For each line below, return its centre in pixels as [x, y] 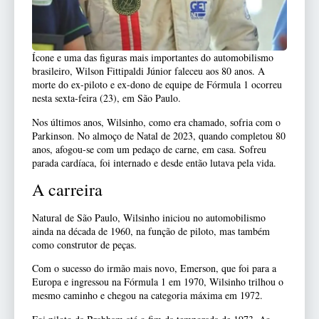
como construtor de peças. [84, 244]
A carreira [67, 189]
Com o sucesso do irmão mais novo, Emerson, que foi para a [154, 268]
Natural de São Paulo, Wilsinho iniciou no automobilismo [149, 217]
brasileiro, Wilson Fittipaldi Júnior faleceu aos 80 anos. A [148, 71]
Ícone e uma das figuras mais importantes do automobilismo [153, 58]
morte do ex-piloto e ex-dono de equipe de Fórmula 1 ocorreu [157, 85]
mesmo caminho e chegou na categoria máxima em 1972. [147, 296]
